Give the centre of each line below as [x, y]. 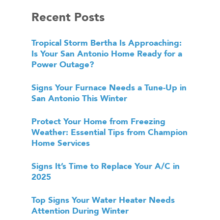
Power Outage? [63, 65]
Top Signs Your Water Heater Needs [103, 200]
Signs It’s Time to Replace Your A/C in [106, 166]
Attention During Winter [80, 211]
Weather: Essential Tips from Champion [110, 132]
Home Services [61, 143]
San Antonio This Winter [79, 98]
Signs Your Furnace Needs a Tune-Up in [109, 88]
